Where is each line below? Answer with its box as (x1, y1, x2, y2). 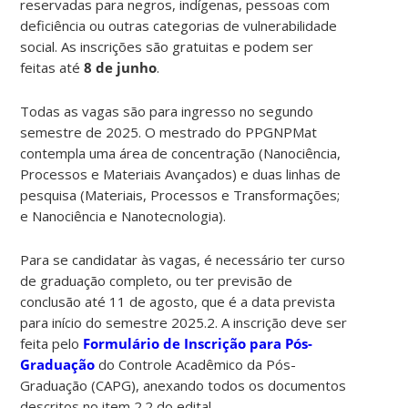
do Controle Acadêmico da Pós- (95, 354, 297, 373)
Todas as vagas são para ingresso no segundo (20, 101, 314, 120)
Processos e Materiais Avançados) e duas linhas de (20, 164, 342, 183)
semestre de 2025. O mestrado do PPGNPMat (20, 122, 318, 141)
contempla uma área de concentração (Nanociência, (20, 143, 342, 162)
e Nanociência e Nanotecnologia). (20, 206, 227, 225)
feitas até (20, 57, 85, 76)
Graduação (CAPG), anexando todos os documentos (20, 375, 347, 394)
